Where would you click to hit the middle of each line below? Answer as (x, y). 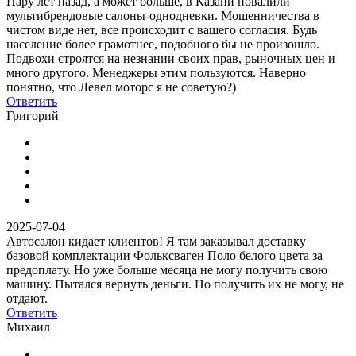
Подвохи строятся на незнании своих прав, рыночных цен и (171, 58)
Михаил (28, 327)
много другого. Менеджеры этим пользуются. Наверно (156, 72)
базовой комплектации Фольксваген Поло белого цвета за (164, 255)
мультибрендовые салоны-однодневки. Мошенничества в (163, 15)
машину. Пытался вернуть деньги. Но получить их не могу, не (175, 284)
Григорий (33, 115)
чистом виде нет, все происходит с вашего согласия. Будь (162, 29)
